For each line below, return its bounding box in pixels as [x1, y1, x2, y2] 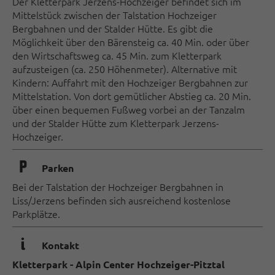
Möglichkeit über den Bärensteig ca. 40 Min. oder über [12, 35, 249, 48]
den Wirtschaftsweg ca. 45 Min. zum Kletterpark [12, 48, 222, 62]
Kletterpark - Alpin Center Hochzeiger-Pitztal [12, 258, 225, 271]
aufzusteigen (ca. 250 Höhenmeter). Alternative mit [12, 62, 237, 76]
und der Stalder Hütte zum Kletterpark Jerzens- [12, 116, 219, 130]
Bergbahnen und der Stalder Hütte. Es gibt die [12, 21, 213, 35]
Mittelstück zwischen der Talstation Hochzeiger [12, 8, 217, 21]
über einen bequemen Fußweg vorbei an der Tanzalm [12, 103, 245, 116]
